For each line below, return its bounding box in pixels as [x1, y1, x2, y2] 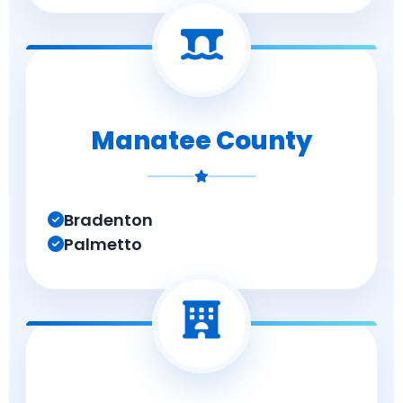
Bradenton [64, 209, 153, 231]
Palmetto [64, 233, 142, 255]
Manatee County [91, 123, 312, 158]
